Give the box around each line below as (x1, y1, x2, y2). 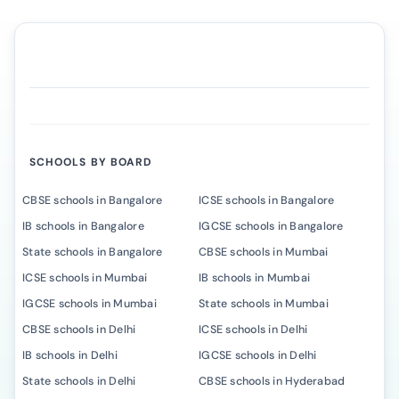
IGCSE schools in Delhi (199, 348, 317, 362)
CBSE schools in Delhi (22, 322, 136, 337)
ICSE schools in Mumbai (22, 271, 148, 285)
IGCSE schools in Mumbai (22, 297, 157, 311)
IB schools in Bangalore (22, 219, 144, 233)
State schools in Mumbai (199, 297, 329, 311)
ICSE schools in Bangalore (199, 193, 335, 208)
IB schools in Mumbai (199, 271, 310, 285)
